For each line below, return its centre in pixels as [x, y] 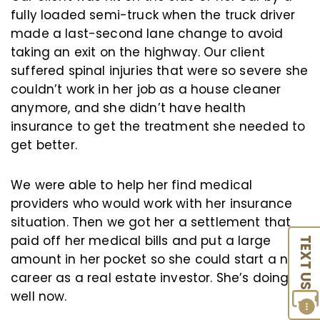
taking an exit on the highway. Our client [138, 52]
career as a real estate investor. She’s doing [150, 277]
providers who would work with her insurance [152, 203]
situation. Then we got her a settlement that [151, 222]
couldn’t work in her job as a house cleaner [146, 89]
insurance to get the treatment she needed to [158, 126]
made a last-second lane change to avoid [147, 33]
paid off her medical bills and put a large [141, 240]
